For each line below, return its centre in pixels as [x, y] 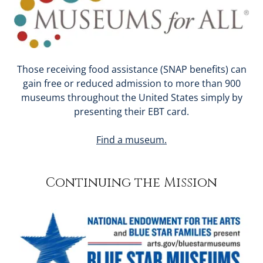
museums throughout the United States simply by [131, 97]
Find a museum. [131, 139]
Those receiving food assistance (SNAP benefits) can [131, 69]
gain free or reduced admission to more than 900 [131, 83]
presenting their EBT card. [131, 111]
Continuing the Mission [131, 183]
